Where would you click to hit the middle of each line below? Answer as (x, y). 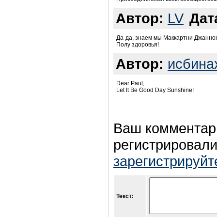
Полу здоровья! (138, 45)
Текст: (125, 196)
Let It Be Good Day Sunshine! (155, 90)
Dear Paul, (130, 84)
